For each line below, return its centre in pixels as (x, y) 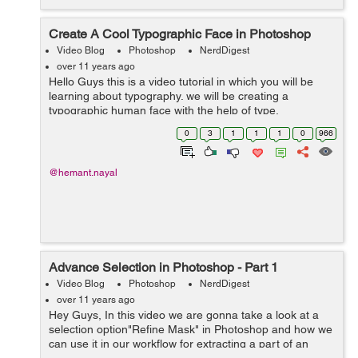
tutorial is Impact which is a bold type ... (148, 139)
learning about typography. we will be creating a (169, 96)
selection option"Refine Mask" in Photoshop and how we (191, 329)
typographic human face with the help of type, (164, 110)
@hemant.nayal (83, 173)
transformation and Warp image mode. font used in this (187, 125)
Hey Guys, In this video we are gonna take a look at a (184, 315)
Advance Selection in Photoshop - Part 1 (163, 267)
